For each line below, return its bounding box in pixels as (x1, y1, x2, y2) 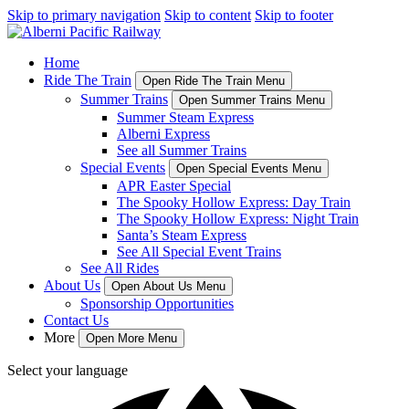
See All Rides (80, 260, 159, 276)
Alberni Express (117, 126, 210, 142)
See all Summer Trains (117, 142, 246, 158)
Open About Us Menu (111, 279, 225, 293)
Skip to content (164, 7, 251, 23)
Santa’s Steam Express (117, 227, 246, 243)
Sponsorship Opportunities (80, 296, 234, 311)
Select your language (7, 362, 128, 378)
